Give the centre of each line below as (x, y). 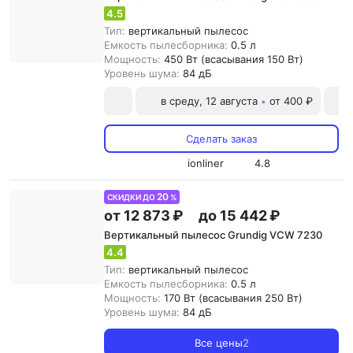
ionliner (205, 163)
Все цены (218, 343)
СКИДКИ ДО (132, 197)
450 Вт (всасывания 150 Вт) (234, 59)
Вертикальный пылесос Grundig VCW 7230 (213, 235)
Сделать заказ (221, 139)
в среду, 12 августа (209, 101)
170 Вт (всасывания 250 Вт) (233, 298)
